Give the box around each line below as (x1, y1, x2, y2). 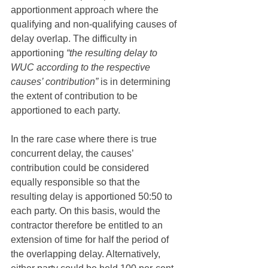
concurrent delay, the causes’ (11, 148, 136, 159)
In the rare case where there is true (11, 134, 159, 144)
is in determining (98, 77, 173, 87)
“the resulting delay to (66, 48, 160, 58)
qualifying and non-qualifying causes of (11, 19, 179, 29)
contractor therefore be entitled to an (11, 220, 165, 230)
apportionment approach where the (11, 5, 161, 15)
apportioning (11, 48, 66, 58)
